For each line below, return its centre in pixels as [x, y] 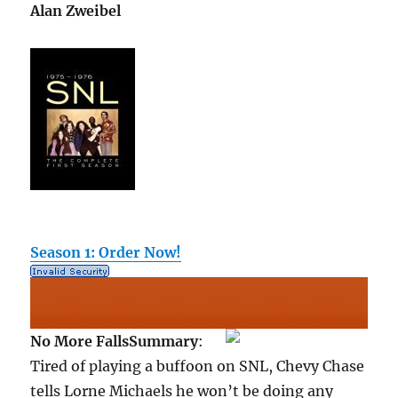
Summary [164, 342]
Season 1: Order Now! [106, 252]
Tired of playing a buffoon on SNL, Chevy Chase [198, 366]
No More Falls [80, 342]
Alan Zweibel [76, 11]
